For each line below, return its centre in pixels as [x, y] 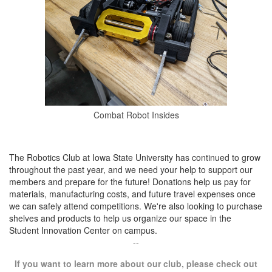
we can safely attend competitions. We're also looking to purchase [136, 206]
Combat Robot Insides [136, 115]
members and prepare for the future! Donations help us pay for [130, 182]
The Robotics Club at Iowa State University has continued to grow [135, 158]
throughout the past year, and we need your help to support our [131, 170]
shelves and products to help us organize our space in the [120, 218]
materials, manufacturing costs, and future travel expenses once [132, 194]
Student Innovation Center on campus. [83, 230]
